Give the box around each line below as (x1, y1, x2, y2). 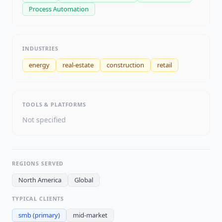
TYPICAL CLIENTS (12, 195, 64, 203)
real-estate (62, 60, 94, 70)
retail (157, 60, 172, 70)
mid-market (73, 211, 108, 220)
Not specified (22, 115, 66, 125)
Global (74, 175, 93, 185)
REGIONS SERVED (12, 160, 64, 167)
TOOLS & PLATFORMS (22, 101, 86, 109)
